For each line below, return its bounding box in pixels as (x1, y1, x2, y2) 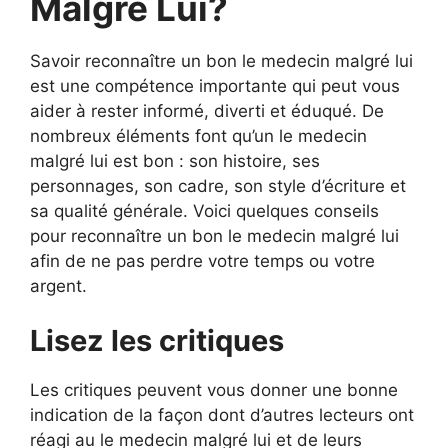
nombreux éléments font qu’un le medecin (30, 125, 367, 146)
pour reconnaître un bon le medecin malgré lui (30, 225, 399, 246)
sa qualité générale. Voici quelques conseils (30, 200, 379, 221)
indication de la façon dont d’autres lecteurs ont (30, 405, 414, 425)
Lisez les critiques (30, 323, 284, 358)
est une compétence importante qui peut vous (30, 75, 400, 96)
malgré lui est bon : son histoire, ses (30, 150, 320, 171)
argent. (30, 275, 87, 296)
